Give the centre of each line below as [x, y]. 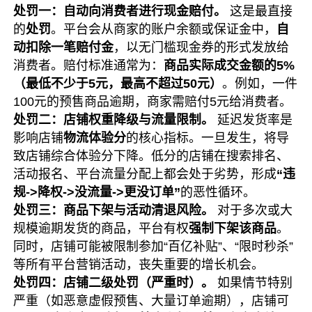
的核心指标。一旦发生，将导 [208, 138]
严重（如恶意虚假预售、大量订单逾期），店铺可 [151, 301]
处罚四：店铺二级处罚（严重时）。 [114, 283]
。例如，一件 [260, 84]
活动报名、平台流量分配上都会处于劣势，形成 [145, 174]
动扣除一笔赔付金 [64, 47]
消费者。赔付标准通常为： [89, 65]
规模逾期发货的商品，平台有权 [101, 228]
